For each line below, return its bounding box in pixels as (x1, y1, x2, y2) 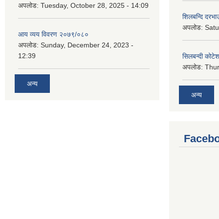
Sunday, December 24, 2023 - (41, 41, 133, 49)
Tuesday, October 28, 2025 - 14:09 (41, 1, 149, 10)
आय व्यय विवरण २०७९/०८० (18, 30, 88, 39)
